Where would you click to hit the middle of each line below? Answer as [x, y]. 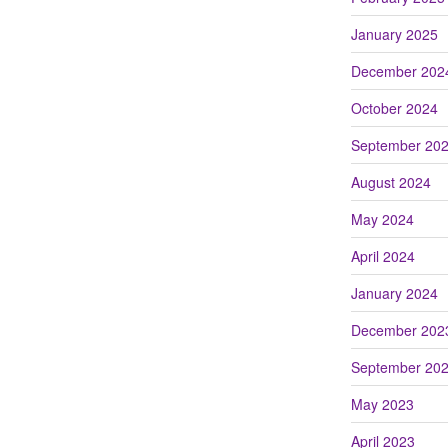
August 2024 [390, 181]
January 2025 [394, 33]
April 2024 [382, 255]
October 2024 [394, 107]
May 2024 [382, 218]
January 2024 [394, 292]
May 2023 [382, 403]
